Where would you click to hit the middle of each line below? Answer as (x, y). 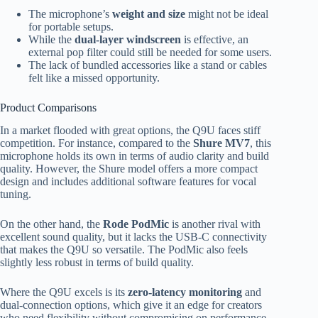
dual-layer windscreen (128, 39)
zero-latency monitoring (185, 292)
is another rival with (215, 224)
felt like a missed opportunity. (94, 77)
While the (51, 39)
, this (261, 143)
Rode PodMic (136, 224)
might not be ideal (227, 13)
